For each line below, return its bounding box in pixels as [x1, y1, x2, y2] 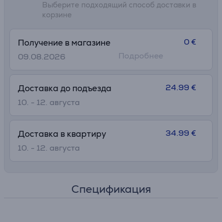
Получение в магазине [18, 37, 111, 48]
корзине [42, 10, 72, 19]
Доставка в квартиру [18, 128, 106, 139]
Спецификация [71, 182, 151, 196]
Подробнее [118, 51, 163, 61]
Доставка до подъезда [18, 83, 111, 94]
